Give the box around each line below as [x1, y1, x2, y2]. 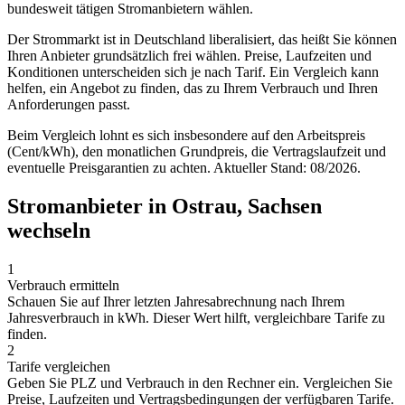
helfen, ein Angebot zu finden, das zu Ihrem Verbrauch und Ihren [7, 80, 378, 96]
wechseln [7, 218, 90, 242]
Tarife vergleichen [7, 358, 110, 374]
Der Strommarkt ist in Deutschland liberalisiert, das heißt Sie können [7, 31, 397, 47]
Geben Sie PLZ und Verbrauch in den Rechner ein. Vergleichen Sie [7, 374, 392, 391]
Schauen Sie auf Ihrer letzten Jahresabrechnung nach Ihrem [7, 293, 344, 309]
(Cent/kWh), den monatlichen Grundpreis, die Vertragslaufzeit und [7, 143, 386, 159]
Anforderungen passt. [7, 96, 130, 112]
